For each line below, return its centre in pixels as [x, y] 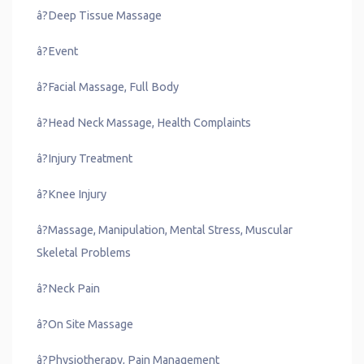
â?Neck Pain [69, 289]
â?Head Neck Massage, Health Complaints [144, 123]
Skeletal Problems [84, 253]
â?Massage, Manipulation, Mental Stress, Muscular [165, 230]
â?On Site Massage [85, 325]
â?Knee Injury [72, 195]
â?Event [58, 52]
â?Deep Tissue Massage [100, 16]
